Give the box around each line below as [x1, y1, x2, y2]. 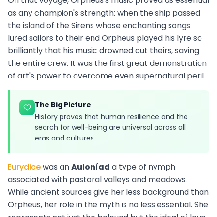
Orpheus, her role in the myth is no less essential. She [8, 199, 208, 210]
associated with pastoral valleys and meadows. [8, 173, 187, 185]
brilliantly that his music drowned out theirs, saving [8, 45, 199, 56]
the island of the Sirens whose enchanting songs [8, 19, 190, 31]
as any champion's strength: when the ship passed [8, 7, 200, 18]
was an [41, 161, 71, 172]
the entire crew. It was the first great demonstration [8, 57, 207, 69]
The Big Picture [35, 99, 91, 109]
